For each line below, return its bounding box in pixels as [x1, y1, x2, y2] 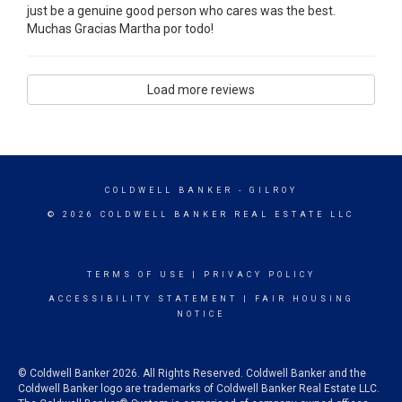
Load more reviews [147, 82, 255, 97]
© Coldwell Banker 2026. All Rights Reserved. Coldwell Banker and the [18, 366, 366, 380]
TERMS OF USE [86, 269, 187, 279]
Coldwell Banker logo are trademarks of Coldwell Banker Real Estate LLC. [18, 381, 380, 395]
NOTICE [177, 309, 225, 319]
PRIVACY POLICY [203, 269, 316, 279]
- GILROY [232, 185, 298, 195]
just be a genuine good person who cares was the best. [27, 3, 336, 18]
